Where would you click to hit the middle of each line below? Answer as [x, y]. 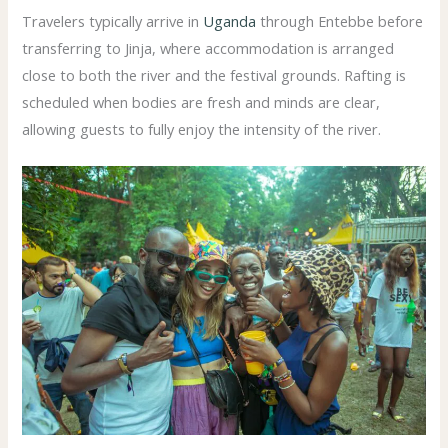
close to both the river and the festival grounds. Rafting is [214, 74]
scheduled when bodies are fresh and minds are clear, [201, 101]
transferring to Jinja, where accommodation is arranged [208, 47]
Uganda [230, 20]
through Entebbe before [340, 20]
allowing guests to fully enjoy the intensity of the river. [202, 128]
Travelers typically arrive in [113, 20]
